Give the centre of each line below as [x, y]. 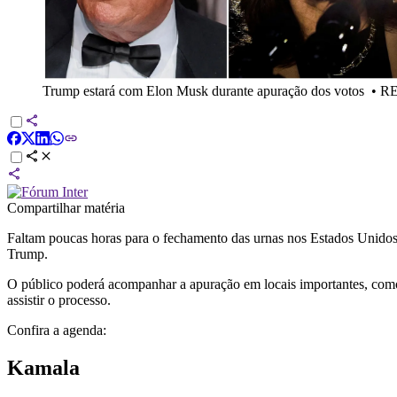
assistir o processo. [59, 300]
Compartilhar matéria [66, 207]
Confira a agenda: [57, 330]
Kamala [43, 367]
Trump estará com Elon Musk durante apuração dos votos [203, 90]
